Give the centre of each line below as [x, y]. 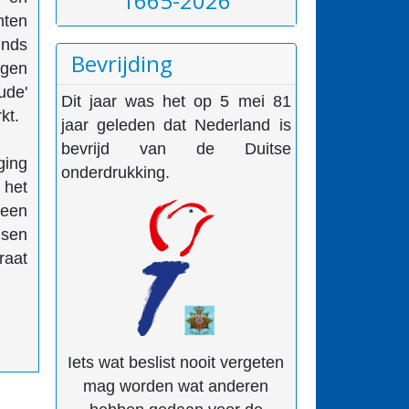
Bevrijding [122, 63]
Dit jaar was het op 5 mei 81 [176, 101]
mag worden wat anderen [176, 386]
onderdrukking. [115, 172]
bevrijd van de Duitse [176, 148]
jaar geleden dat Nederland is [176, 125]
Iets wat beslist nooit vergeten [176, 362]
